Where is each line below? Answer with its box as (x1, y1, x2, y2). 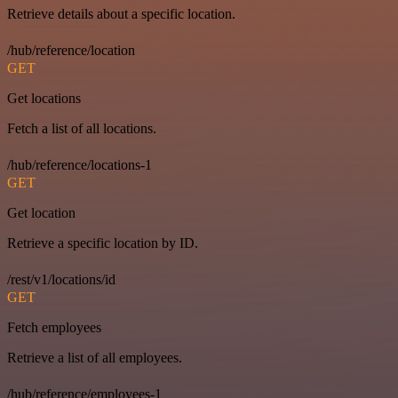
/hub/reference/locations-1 (7, 157, 152, 173)
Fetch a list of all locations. (7, 121, 156, 137)
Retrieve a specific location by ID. (7, 235, 198, 251)
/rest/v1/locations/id (7, 272, 115, 288)
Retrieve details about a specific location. (7, 6, 235, 22)
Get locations (7, 91, 81, 107)
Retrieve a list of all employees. (7, 350, 182, 366)
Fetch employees (7, 320, 101, 336)
